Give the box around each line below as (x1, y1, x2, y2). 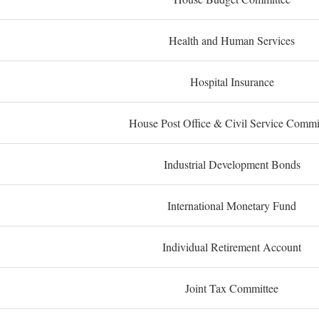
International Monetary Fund (167, 198, 296, 213)
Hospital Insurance (189, 74, 274, 89)
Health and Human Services (169, 33, 295, 48)
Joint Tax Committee (185, 281, 278, 296)
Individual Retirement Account (162, 239, 301, 254)
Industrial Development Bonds (163, 157, 300, 172)
